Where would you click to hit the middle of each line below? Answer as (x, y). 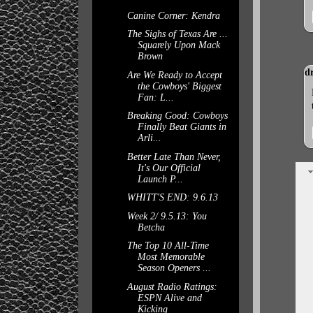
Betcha (151, 227)
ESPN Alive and (169, 298)
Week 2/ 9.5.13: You (167, 216)
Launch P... (160, 179)
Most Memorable (171, 257)
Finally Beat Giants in (182, 127)
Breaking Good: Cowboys (177, 116)
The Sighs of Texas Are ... (177, 34)
